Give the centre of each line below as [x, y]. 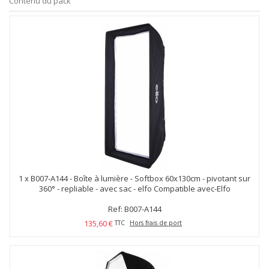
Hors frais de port [156, 223]
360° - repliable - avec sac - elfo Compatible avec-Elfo [134, 189]
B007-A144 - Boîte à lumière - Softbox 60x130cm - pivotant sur [141, 178]
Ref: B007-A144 [134, 209]
